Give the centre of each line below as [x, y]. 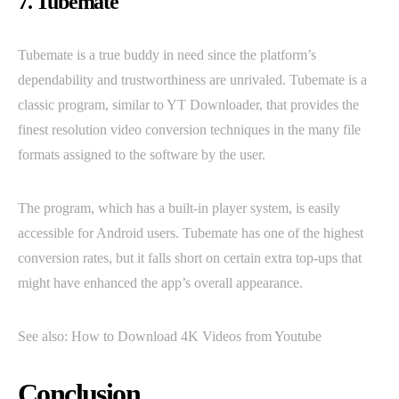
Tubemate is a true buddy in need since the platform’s [167, 55]
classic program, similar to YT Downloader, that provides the [188, 105]
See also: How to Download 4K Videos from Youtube [170, 337]
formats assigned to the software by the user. [142, 155]
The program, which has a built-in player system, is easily [179, 208]
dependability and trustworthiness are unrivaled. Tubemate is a [192, 80]
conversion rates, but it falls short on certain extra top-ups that [190, 258]
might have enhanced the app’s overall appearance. [160, 283]
